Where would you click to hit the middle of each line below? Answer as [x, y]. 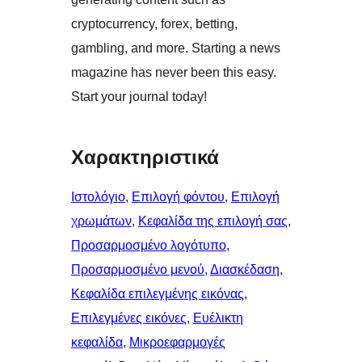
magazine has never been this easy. [174, 73]
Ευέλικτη [218, 318]
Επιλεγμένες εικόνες [129, 318]
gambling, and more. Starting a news [176, 48]
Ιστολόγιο [98, 197]
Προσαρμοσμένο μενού [138, 270]
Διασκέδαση [245, 270]
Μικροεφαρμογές [177, 343]
